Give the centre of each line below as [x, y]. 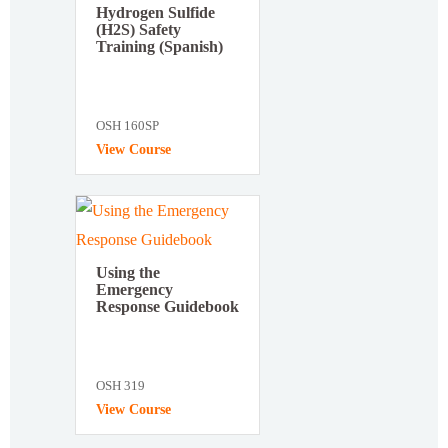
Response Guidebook [167, 306]
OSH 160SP [127, 125]
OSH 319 [120, 385]
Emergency [134, 289]
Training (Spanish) [159, 46]
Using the [128, 272]
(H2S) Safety [138, 29]
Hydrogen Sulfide [155, 12]
